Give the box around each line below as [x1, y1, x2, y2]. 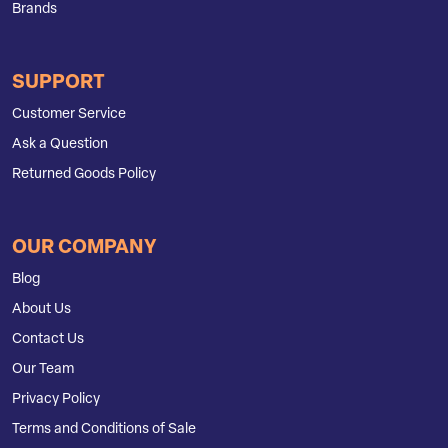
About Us [12, 301, 71, 317]
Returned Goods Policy [12, 166, 156, 182]
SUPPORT [12, 73, 105, 93]
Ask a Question [12, 136, 108, 152]
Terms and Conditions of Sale [12, 421, 196, 437]
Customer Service [12, 106, 126, 122]
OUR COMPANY [12, 238, 156, 258]
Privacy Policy [12, 391, 100, 407]
